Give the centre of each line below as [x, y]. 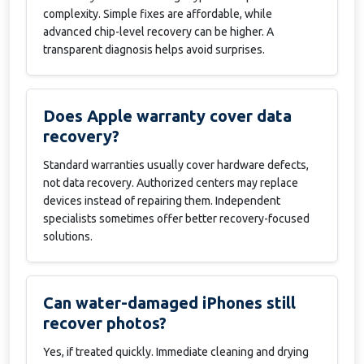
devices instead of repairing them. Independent [162, 201]
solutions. [68, 236]
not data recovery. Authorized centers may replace [171, 183]
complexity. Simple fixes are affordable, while [158, 14]
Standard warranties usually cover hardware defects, [176, 165]
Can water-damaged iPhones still [169, 303]
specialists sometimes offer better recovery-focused [176, 219]
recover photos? [105, 323]
